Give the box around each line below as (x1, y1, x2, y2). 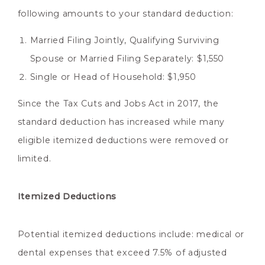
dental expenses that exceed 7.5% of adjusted (17, 247, 227, 258)
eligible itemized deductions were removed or (17, 135, 229, 146)
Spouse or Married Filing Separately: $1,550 (30, 53, 225, 64)
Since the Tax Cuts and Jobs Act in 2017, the (17, 98, 219, 109)
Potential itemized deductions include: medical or (17, 229, 245, 240)
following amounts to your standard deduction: (17, 8, 234, 20)
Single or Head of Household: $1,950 (30, 72, 196, 83)
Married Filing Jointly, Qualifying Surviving (30, 35, 219, 46)
